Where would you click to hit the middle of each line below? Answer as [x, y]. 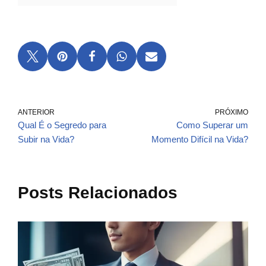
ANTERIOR [36, 113]
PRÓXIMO [232, 113]
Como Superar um [212, 125]
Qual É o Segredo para [62, 125]
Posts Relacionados [98, 193]
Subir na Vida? [46, 140]
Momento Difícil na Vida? [200, 140]
